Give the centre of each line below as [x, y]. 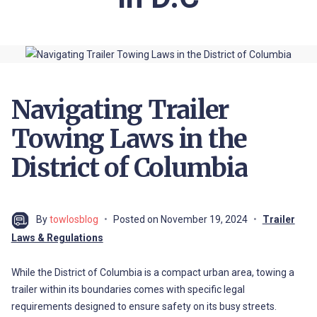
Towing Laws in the [129, 139]
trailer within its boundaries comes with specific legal [128, 289]
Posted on [137, 219]
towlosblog [74, 219]
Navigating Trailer [120, 110]
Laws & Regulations [57, 237]
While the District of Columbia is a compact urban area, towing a [152, 272]
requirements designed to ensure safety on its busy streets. [144, 306]
